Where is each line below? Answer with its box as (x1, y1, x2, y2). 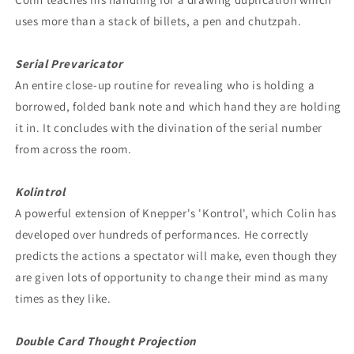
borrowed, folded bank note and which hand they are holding (15, 98, 341, 114)
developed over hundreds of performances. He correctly (15, 226, 309, 242)
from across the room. (15, 141, 132, 156)
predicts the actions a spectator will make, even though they (15, 247, 338, 263)
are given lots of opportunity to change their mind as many (15, 269, 329, 284)
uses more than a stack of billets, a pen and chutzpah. (15, 13, 302, 28)
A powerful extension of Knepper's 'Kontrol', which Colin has (15, 205, 337, 220)
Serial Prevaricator (15, 55, 123, 71)
